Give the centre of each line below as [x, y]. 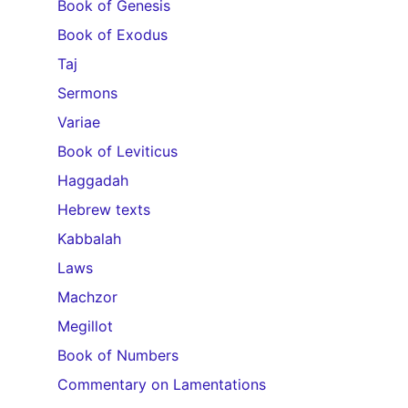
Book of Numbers [118, 355]
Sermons [87, 93]
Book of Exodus [112, 35]
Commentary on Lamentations [162, 384]
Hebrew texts [104, 209]
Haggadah [93, 180]
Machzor [87, 297]
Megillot [85, 326]
